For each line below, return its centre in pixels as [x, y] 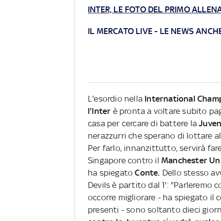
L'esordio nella [115, 99]
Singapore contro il [125, 161]
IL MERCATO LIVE [120, 31]
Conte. [147, 173]
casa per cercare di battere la [144, 124]
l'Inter [99, 111]
